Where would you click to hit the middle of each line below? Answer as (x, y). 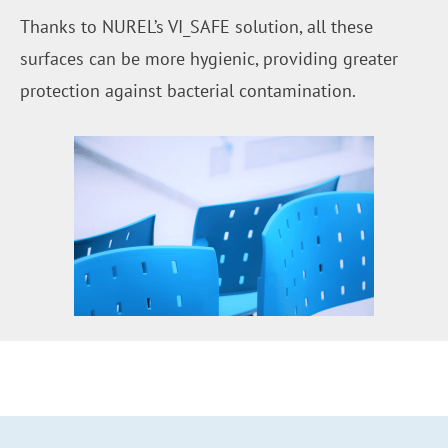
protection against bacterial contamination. (188, 91)
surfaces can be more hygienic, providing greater (209, 59)
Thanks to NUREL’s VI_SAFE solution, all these (196, 27)
